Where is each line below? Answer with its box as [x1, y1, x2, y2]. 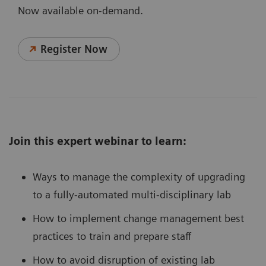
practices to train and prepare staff [33, 230, 191, 243]
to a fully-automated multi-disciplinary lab [33, 188, 231, 201]
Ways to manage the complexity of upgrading [33, 170, 245, 183]
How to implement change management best [33, 212, 244, 225]
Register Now [40, 43, 108, 56]
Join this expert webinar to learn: [9, 135, 186, 148]
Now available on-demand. [18, 4, 143, 17]
